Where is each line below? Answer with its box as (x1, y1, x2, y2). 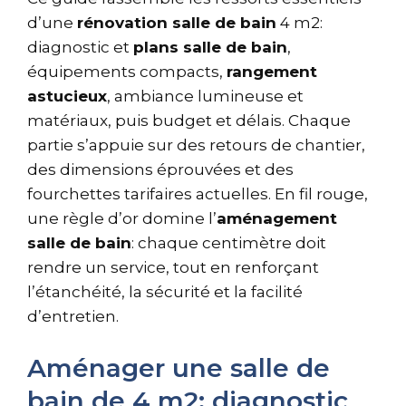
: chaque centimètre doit (131, 233, 326, 252)
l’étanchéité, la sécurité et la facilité (27, 282, 303, 301)
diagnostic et (27, 37, 133, 56)
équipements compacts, (27, 62, 227, 81)
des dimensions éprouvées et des (27, 159, 294, 179)
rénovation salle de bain (77, 13, 276, 32)
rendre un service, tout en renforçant (27, 257, 319, 276)
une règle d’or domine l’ (27, 208, 217, 227)
